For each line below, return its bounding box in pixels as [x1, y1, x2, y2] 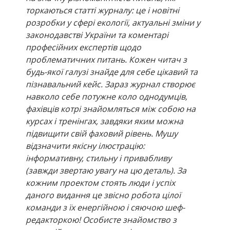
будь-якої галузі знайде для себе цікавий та [26, 66, 198, 78]
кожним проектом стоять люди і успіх [26, 177, 175, 189]
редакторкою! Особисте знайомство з [26, 214, 177, 226]
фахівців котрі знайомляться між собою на [26, 103, 196, 115]
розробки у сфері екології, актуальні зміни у [26, 17, 200, 29]
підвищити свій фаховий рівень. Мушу [26, 128, 178, 140]
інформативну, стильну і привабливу [26, 152, 171, 164]
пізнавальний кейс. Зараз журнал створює [26, 79, 195, 90]
